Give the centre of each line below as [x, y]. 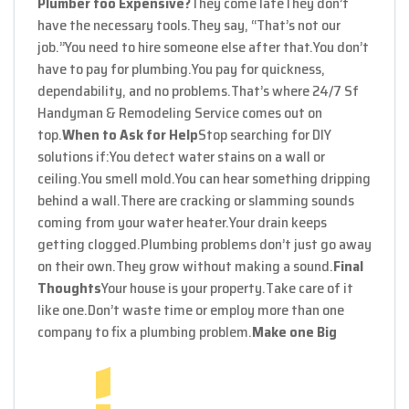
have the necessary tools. [114, 25]
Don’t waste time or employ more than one [216, 309]
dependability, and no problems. [134, 90]
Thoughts [69, 288]
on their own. [77, 266]
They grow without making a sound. [225, 266]
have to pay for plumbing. [115, 68]
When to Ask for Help [130, 134]
